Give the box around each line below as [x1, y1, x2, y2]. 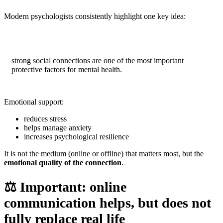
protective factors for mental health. [11, 65, 122, 74]
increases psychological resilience [24, 132, 129, 141]
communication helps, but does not [4, 195, 211, 211]
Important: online [20, 179, 126, 195]
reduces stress [24, 114, 67, 123]
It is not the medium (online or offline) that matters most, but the [4, 149, 204, 158]
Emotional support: [4, 97, 64, 106]
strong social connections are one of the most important [11, 56, 184, 65]
